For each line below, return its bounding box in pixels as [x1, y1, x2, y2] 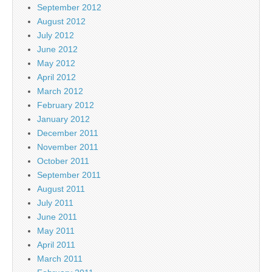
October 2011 [37, 155, 89, 166]
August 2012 [37, 16, 86, 26]
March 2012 [37, 86, 83, 96]
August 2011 [37, 183, 85, 194]
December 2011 [37, 127, 98, 138]
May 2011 [37, 225, 75, 236]
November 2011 [37, 141, 98, 152]
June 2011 [37, 211, 77, 222]
